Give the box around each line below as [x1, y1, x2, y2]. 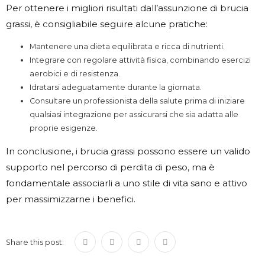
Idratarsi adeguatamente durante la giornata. [30, 83, 202, 92]
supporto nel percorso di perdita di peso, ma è [6, 161, 215, 173]
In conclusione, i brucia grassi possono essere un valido [6, 145, 250, 157]
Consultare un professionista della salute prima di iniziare [30, 96, 245, 106]
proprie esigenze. [30, 124, 98, 133]
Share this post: [6, 237, 64, 247]
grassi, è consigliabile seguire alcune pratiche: [6, 18, 208, 30]
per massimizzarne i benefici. [6, 193, 135, 205]
